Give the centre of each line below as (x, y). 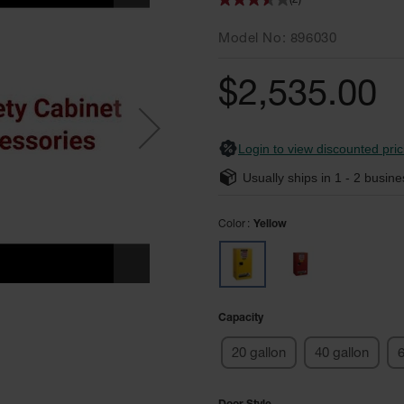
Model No (250, 40)
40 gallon (342, 354)
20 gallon (259, 354)
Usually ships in (289, 177)
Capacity (241, 318)
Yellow (270, 224)
